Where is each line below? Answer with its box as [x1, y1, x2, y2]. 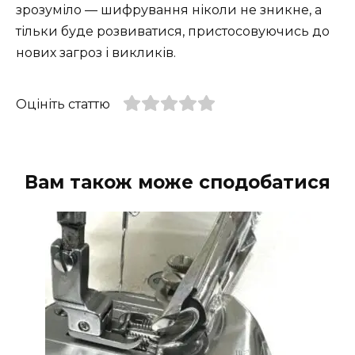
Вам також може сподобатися [25, 170, 330, 193]
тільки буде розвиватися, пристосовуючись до [16, 23, 330, 39]
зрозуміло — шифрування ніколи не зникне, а [16, 2, 322, 17]
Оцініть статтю [16, 96, 110, 112]
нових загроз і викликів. [16, 44, 176, 60]
